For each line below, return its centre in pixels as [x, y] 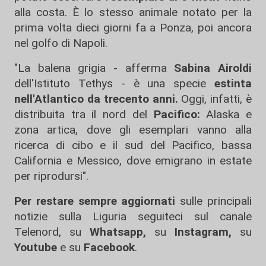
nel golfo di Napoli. [62, 43]
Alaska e [226, 114]
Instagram [197, 232]
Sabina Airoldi [213, 68]
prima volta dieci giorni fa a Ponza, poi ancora [133, 28]
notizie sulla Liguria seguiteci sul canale [133, 216]
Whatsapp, [118, 232]
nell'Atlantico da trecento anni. [96, 99]
